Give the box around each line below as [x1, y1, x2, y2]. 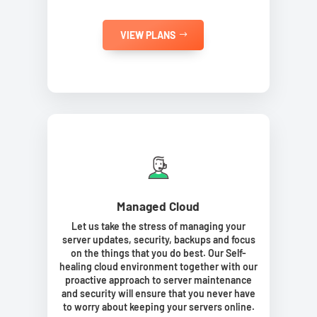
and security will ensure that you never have [62, 287, 255, 299]
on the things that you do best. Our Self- [71, 246, 246, 259]
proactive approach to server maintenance [65, 273, 252, 286]
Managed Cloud [117, 198, 200, 213]
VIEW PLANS [120, 28, 175, 41]
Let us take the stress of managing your [71, 219, 246, 232]
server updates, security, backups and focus [62, 233, 255, 246]
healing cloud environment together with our [59, 260, 258, 272]
